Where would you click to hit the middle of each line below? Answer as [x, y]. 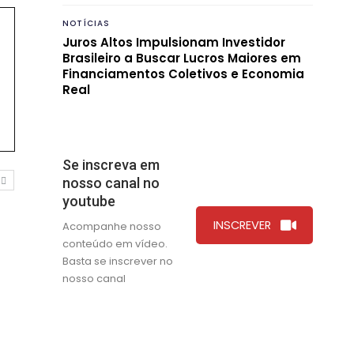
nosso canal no [111, 183]
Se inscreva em [111, 164]
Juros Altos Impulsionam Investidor [174, 42]
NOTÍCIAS [87, 23]
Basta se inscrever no [118, 261]
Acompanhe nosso [112, 226]
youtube [89, 201]
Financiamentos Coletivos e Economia [183, 73]
